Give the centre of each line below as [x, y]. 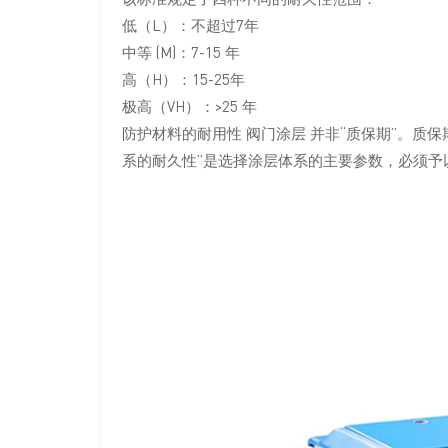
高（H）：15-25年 [184, 78]
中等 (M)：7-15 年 [181, 51]
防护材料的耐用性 [184, 132]
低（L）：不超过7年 [191, 24]
